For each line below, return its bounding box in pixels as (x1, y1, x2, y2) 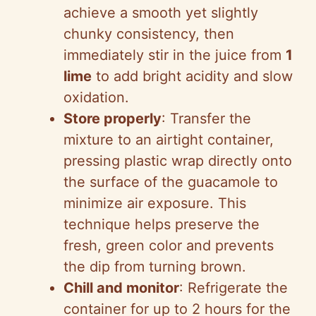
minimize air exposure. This (63, 195, 246, 212)
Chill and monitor (63, 279, 179, 297)
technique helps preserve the (63, 216, 260, 233)
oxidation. (63, 89, 129, 107)
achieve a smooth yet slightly (63, 4, 258, 22)
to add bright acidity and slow (92, 68, 293, 85)
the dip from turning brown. (63, 258, 246, 276)
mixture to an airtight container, (63, 131, 274, 149)
